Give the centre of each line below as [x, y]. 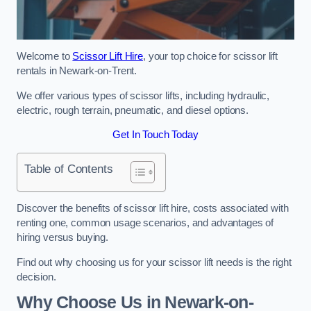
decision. [36, 277]
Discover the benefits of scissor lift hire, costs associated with [153, 209]
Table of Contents [69, 168]
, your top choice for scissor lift [210, 57]
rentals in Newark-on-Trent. [77, 71]
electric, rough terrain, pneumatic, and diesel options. [133, 110]
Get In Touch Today [155, 135]
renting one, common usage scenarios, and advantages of [145, 223]
